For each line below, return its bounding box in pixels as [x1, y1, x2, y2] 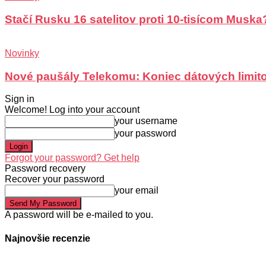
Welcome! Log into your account [5, 104, 140, 115]
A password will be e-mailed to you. [5, 210, 153, 220]
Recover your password [5, 174, 104, 185]
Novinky [5, 47, 39, 58]
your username [115, 116, 178, 126]
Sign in [5, 94, 34, 104]
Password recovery [5, 163, 85, 174]
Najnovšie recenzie [5, 233, 90, 243]
